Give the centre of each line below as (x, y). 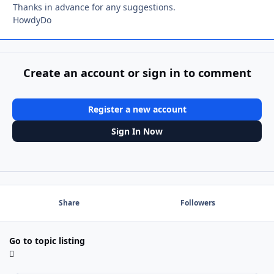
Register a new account (137, 109)
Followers (198, 203)
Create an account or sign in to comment (137, 73)
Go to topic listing (47, 240)
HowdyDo (32, 20)
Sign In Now (137, 131)
